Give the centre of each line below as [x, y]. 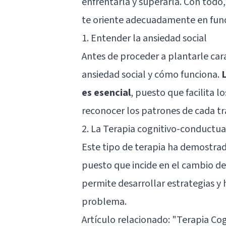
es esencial [106, 93]
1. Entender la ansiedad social [144, 38]
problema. [104, 202]
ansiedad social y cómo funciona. [152, 74]
